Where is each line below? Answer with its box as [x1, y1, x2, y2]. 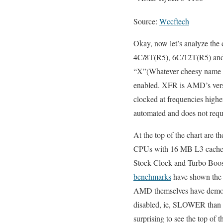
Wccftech [159, 16, 189, 26]
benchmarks [133, 171, 171, 182]
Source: [133, 16, 159, 26]
